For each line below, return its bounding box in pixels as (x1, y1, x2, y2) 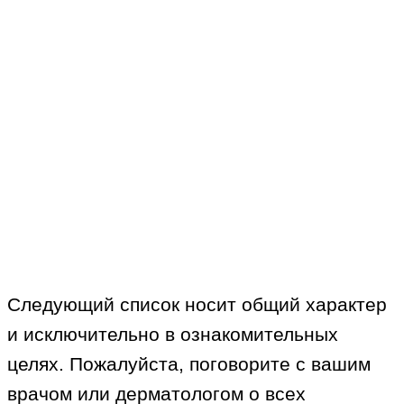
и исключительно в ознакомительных (7, 324, 338, 345)
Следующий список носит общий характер (7, 294, 387, 316)
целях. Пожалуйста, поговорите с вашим (7, 353, 371, 375)
